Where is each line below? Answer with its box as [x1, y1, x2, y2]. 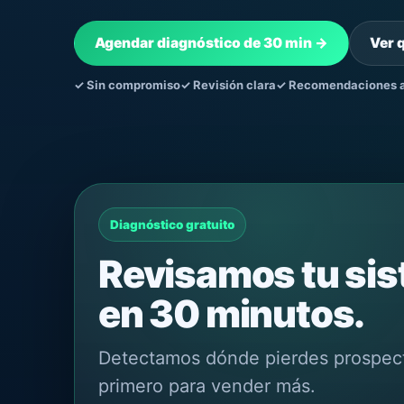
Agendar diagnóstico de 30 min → [95, 34, 328, 51]
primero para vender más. [98, 375, 316, 397]
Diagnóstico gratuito [110, 217, 234, 232]
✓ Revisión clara [180, 77, 276, 92]
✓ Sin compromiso [74, 77, 180, 92]
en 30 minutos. [98, 291, 365, 336]
